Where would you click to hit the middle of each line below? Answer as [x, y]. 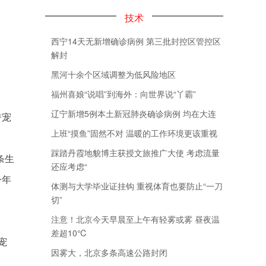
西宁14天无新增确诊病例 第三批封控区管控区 [136, 41]
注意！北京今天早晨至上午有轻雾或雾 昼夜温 [135, 219]
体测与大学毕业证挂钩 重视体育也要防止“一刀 [137, 186]
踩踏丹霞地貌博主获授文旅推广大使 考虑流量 [135, 153]
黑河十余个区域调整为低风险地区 [113, 74]
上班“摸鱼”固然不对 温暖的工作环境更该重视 [134, 133]
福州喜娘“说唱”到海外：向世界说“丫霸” [123, 94]
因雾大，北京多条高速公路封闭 [109, 252]
